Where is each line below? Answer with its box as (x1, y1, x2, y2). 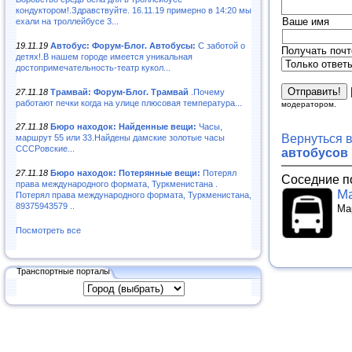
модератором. (281, 99, 336, 108)
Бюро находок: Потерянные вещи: (50, 168, 200, 178)
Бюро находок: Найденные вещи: (50, 122, 196, 132)
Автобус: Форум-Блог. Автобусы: (50, 40, 196, 50)
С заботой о (196, 40, 245, 50)
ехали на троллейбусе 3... (16, 16, 119, 26)
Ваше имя (282, 15, 329, 27)
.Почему (189, 86, 225, 97)
